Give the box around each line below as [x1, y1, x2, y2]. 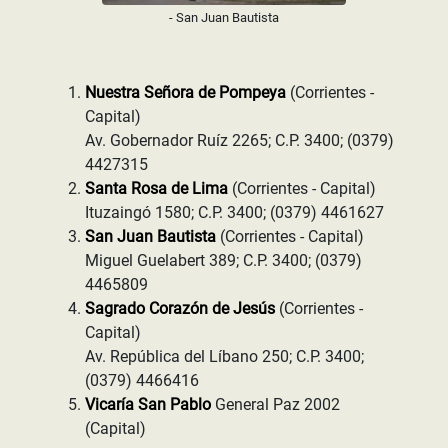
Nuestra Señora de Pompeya [85, 83, 290, 102]
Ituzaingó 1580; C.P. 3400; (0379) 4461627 [85, 203, 384, 222]
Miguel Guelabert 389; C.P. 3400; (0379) [85, 251, 362, 270]
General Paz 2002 [215, 395, 340, 414]
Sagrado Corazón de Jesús [85, 299, 279, 318]
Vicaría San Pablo [85, 395, 215, 414]
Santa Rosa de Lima [85, 179, 232, 198]
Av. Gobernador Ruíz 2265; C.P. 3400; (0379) [85, 131, 394, 150]
